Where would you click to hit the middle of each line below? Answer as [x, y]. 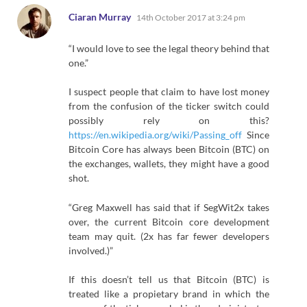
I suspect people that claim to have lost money [169, 92]
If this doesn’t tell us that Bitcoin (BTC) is [169, 280]
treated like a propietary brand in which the [169, 294]
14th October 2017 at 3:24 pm [191, 17]
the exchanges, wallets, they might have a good [169, 164]
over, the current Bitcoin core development [169, 221]
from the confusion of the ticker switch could [169, 106]
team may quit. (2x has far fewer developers [169, 236]
